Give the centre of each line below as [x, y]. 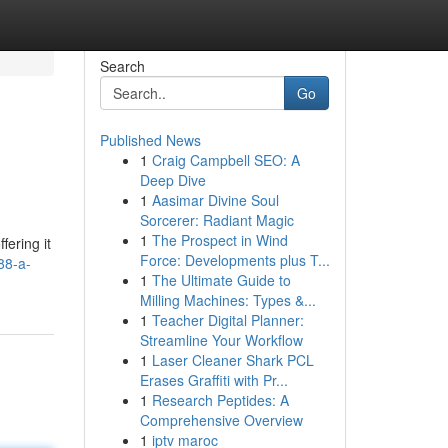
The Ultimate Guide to [221, 280]
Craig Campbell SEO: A [225, 160]
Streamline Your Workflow [221, 340]
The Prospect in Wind [219, 240]
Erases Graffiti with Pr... [213, 380]
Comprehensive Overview [221, 420]
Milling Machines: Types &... [227, 300]
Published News [150, 140]
